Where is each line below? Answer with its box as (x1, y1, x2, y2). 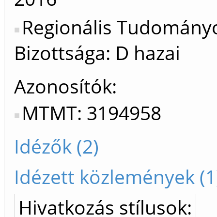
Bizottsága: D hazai (14, 40, 180, 66)
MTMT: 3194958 (22, 100, 161, 126)
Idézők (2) (14, 133, 99, 159)
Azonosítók (14, 73, 112, 99)
